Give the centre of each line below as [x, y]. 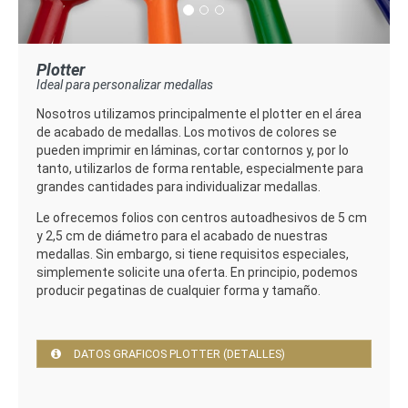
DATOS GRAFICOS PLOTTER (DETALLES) [179, 354]
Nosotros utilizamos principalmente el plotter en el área [199, 114]
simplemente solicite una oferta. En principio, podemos [197, 273]
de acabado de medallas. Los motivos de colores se [187, 133]
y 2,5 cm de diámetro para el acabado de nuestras [182, 236]
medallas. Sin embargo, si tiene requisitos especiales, [193, 255]
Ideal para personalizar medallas [125, 85]
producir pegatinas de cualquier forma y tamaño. [178, 291]
